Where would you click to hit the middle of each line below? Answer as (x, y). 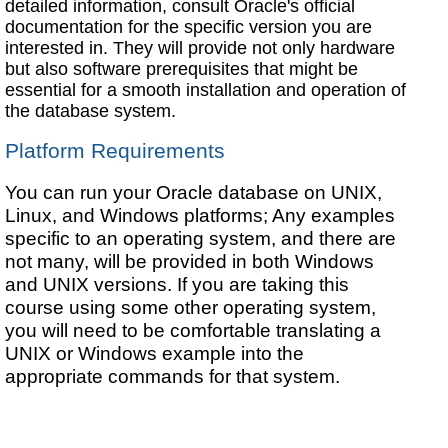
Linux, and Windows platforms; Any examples (200, 214)
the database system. (91, 110)
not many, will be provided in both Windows (190, 260)
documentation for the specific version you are (189, 26)
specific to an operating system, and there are (201, 237)
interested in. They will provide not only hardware (200, 47)
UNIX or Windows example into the (155, 352)
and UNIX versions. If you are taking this (177, 283)
